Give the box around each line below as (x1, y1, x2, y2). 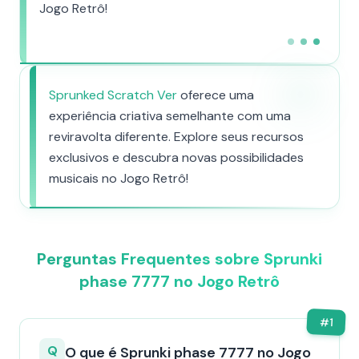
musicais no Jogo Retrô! (49, 170, 188, 187)
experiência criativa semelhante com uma (49, 107, 291, 124)
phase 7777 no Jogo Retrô (79, 271, 280, 292)
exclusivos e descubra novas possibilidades (49, 149, 304, 166)
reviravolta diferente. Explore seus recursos (49, 128, 304, 145)
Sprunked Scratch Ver (49, 87, 177, 103)
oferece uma (177, 87, 254, 103)
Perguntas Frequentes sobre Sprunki (37, 248, 322, 269)
